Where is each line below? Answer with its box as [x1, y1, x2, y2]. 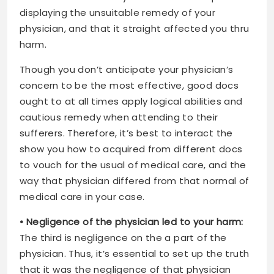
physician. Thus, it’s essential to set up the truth [20, 246, 250, 260]
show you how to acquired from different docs [20, 142, 243, 155]
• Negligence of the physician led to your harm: [20, 215, 243, 228]
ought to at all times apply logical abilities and [20, 94, 243, 108]
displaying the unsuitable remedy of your [20, 6, 215, 19]
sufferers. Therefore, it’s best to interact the [20, 126, 233, 139]
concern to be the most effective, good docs [20, 78, 239, 92]
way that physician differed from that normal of [20, 174, 250, 187]
